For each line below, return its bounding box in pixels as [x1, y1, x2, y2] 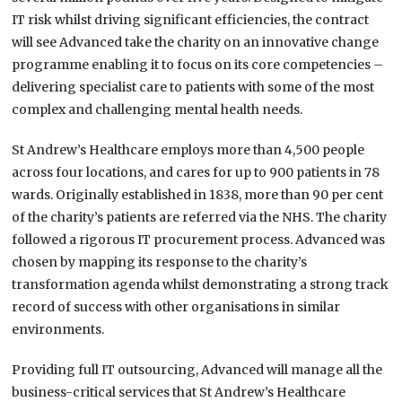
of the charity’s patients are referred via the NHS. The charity [12, 209, 388, 226]
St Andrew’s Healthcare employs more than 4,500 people [12, 142, 365, 159]
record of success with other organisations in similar [12, 299, 341, 316]
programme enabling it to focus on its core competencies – [12, 57, 384, 74]
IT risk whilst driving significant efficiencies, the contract [12, 12, 370, 29]
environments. [12, 321, 105, 338]
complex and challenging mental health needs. [12, 101, 303, 118]
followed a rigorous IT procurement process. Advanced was [12, 232, 386, 249]
